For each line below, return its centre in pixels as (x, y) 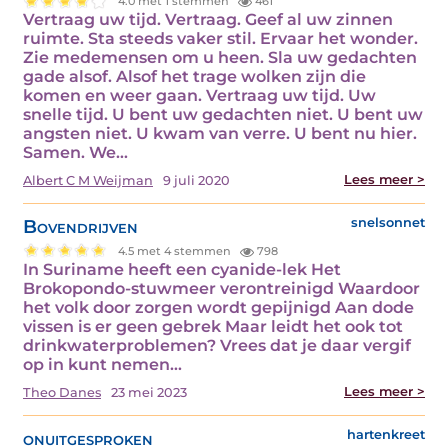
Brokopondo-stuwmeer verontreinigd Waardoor (221, 289)
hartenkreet (386, 435)
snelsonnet (388, 223)
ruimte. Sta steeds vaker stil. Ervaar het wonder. (220, 39)
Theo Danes (62, 393)
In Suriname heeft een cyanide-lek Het (182, 270)
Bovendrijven (80, 227)
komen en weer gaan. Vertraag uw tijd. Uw (199, 96)
